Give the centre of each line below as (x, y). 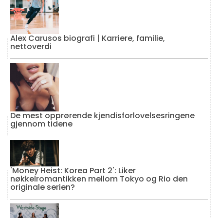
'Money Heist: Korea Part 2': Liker (73, 170)
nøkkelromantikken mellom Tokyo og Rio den (99, 179)
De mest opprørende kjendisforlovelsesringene (102, 116)
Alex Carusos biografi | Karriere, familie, (88, 38)
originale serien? (43, 187)
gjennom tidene (41, 124)
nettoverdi (31, 47)
